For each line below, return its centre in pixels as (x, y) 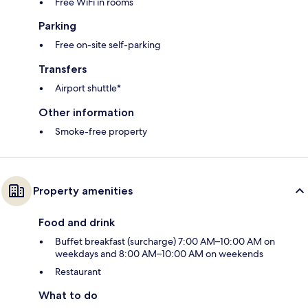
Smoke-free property (101, 132)
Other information (86, 113)
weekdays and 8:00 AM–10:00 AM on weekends (159, 254)
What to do (68, 296)
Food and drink (77, 223)
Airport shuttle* (88, 88)
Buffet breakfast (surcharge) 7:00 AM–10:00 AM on (165, 242)
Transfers (63, 69)
